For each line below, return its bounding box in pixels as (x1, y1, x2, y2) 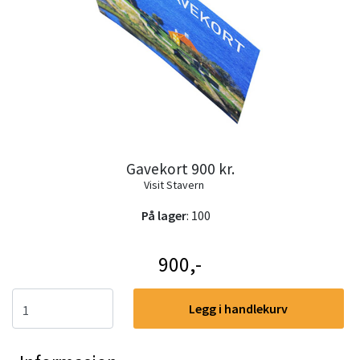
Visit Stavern (144, 177, 204, 192)
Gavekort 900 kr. (125, 158, 235, 178)
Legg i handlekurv (189, 300, 288, 317)
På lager (141, 207, 186, 223)
